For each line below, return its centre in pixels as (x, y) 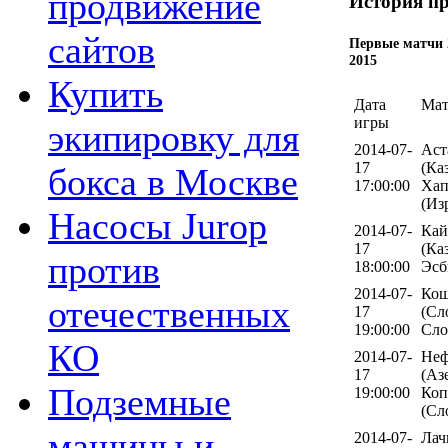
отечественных (169, 314)
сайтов (101, 50)
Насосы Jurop (157, 226)
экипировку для (173, 138)
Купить (105, 94)
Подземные (139, 402)
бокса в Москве (173, 182)
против (104, 270)
